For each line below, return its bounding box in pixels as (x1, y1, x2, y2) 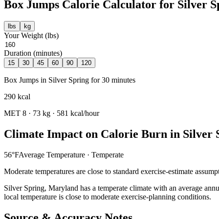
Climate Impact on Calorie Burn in (4, 127, 183, 140)
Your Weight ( (4, 31, 47, 40)
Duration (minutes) (4, 49, 62, 57)
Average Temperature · (19, 150, 91, 159)
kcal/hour (68, 109, 99, 117)
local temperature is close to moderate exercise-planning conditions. (4, 192, 211, 201)
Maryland (48, 183, 78, 192)
